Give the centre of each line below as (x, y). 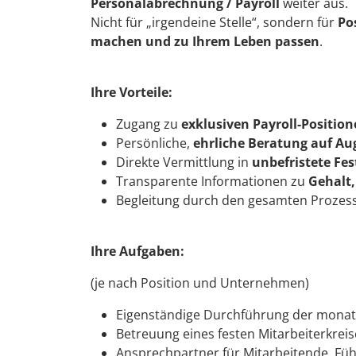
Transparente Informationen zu (212, 181)
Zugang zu (149, 124)
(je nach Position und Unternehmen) (200, 282)
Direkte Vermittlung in (184, 162)
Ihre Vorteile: (132, 92)
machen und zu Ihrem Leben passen (205, 41)
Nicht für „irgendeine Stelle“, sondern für (214, 22)
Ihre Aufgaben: (137, 251)
